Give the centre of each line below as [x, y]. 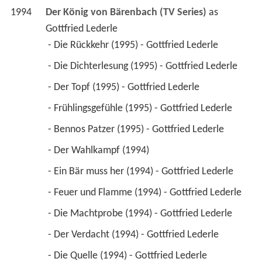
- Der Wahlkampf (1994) [99, 151]
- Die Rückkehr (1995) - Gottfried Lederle [134, 46]
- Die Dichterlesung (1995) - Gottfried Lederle [144, 67]
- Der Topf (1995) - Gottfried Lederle [125, 88]
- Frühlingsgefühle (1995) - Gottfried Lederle [141, 109]
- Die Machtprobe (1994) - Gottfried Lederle [141, 214]
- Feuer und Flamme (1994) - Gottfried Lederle [146, 193]
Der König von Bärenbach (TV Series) [126, 13]
